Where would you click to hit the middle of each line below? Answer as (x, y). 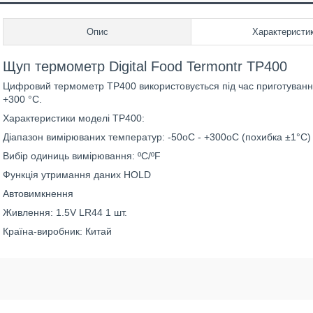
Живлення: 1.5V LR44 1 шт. (65, 212)
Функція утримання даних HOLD (77, 175)
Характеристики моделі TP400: (74, 118)
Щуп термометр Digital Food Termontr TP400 (145, 66)
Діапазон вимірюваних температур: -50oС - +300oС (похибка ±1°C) (157, 137)
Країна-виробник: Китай (57, 231)
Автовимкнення (38, 194)
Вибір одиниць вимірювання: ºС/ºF (82, 156)
